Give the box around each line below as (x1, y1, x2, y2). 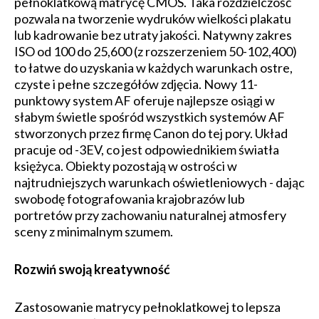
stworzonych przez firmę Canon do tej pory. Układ (14, 125, 288, 142)
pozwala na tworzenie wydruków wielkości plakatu (14, 11, 291, 27)
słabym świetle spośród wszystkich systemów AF (14, 109, 285, 125)
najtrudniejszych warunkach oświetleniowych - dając (14, 174, 305, 191)
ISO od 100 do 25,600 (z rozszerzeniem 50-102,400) (14, 43, 297, 60)
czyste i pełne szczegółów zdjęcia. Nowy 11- (14, 76, 258, 93)
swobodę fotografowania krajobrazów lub (14, 191, 245, 207)
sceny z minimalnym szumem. (14, 224, 173, 240)
